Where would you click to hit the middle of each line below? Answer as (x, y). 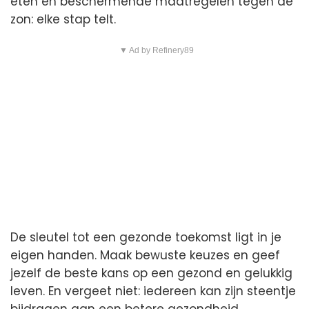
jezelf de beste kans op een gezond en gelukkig (151, 273)
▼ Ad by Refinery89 (156, 50)
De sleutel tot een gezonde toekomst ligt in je (146, 237)
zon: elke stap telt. (63, 19)
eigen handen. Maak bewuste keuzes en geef (145, 255)
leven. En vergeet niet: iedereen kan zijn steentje (153, 291)
